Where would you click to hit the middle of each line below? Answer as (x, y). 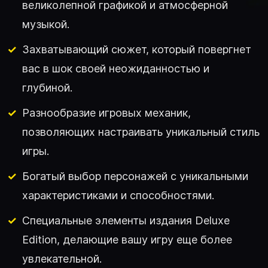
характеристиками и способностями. (118, 195)
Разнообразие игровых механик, (106, 112)
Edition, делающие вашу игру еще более (127, 239)
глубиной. (47, 87)
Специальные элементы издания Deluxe (126, 220)
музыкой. (46, 24)
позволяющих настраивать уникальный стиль (141, 132)
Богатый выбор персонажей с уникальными (135, 176)
